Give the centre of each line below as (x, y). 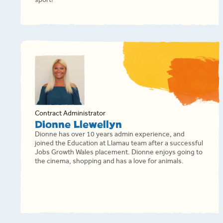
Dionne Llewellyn (78, 125)
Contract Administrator (70, 114)
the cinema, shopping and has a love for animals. (109, 162)
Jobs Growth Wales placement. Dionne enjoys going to (119, 153)
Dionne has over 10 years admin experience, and (110, 135)
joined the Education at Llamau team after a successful (119, 144)
